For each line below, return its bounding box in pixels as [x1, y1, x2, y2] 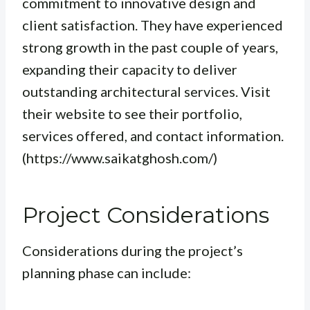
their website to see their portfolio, [22, 105, 242, 122]
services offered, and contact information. [22, 127, 284, 145]
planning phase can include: [22, 264, 191, 282]
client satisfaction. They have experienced [22, 17, 283, 34]
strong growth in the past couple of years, [22, 39, 278, 56]
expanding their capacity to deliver [22, 61, 237, 78]
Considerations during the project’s [22, 242, 243, 259]
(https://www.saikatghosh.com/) [22, 149, 217, 167]
